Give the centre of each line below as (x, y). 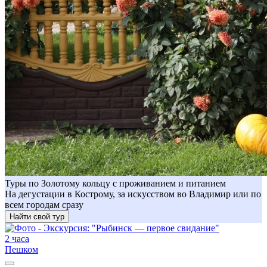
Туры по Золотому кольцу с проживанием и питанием (115, 183)
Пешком (21, 249)
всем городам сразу (44, 204)
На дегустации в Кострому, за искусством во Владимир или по (133, 194)
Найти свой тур (37, 216)
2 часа (17, 238)
